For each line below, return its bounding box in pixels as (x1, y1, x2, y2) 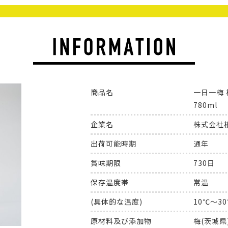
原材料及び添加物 (91, 216, 152, 226)
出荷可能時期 (91, 138, 137, 149)
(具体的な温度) (91, 196, 143, 207)
